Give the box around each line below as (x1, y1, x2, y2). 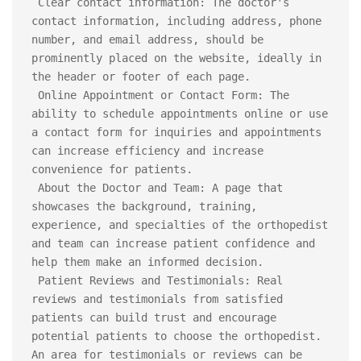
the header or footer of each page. (31, 70, 251, 83)
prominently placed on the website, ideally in (31, 52, 322, 64)
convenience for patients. (31, 163, 193, 176)
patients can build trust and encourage (31, 311, 276, 324)
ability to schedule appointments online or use (31, 107, 328, 120)
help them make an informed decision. (31, 255, 263, 268)
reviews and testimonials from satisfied (31, 293, 283, 305)
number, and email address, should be (31, 33, 263, 46)
